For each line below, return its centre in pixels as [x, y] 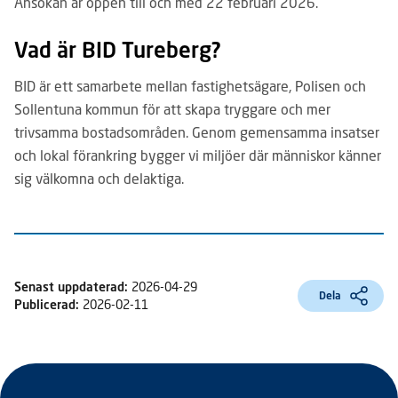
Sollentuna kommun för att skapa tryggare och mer [172, 109]
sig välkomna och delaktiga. [99, 178]
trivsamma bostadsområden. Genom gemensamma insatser [197, 132]
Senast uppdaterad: [73, 287]
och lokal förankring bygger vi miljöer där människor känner [198, 155]
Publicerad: [47, 304]
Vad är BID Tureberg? [120, 49]
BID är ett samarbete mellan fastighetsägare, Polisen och [190, 86]
